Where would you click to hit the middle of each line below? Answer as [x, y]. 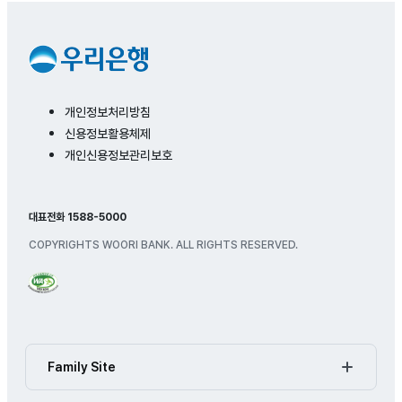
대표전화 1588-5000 [78, 217]
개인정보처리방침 [108, 112]
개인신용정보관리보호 [118, 155]
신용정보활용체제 [108, 134]
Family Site [82, 367]
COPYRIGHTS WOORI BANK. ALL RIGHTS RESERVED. [163, 245]
